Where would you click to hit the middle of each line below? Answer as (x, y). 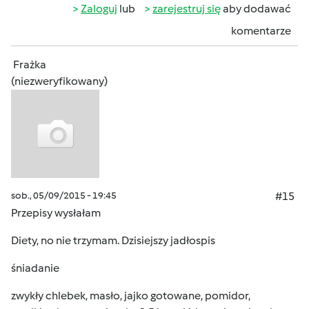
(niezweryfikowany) (59, 81)
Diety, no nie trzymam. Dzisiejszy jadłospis (113, 240)
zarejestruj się (187, 9)
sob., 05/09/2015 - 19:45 (64, 196)
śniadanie (35, 268)
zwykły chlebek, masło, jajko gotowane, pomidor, (131, 296)
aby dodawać (256, 9)
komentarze (261, 31)
